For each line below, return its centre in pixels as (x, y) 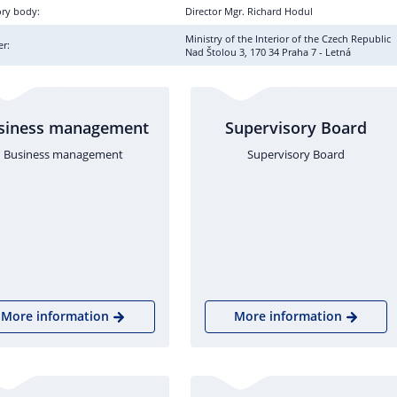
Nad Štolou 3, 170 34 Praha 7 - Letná (268, 52)
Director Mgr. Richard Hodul (249, 11)
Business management (63, 154)
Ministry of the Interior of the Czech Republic (288, 39)
